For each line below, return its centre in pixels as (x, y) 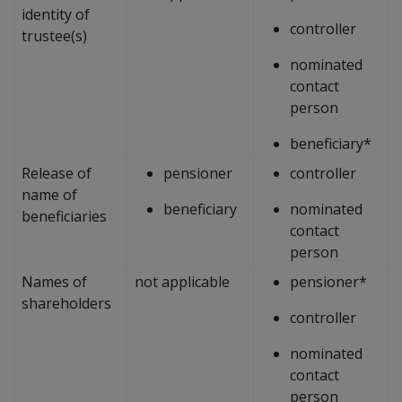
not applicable (182, 281)
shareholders (66, 303)
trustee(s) (54, 35)
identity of (56, 14)
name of (49, 194)
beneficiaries (64, 216)
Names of (54, 281)
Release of (57, 173)
